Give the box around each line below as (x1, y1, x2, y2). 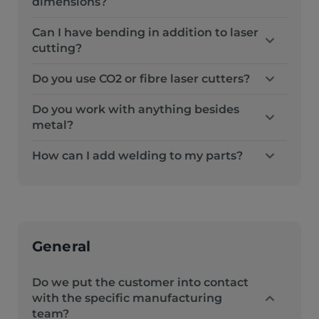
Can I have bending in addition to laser (32, 26, 258, 39)
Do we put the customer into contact (32, 276, 249, 289)
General (32, 238, 91, 255)
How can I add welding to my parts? (32, 149, 243, 162)
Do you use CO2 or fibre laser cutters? (32, 72, 250, 85)
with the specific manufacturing (32, 291, 222, 305)
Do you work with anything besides (32, 103, 239, 116)
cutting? (32, 41, 82, 55)
